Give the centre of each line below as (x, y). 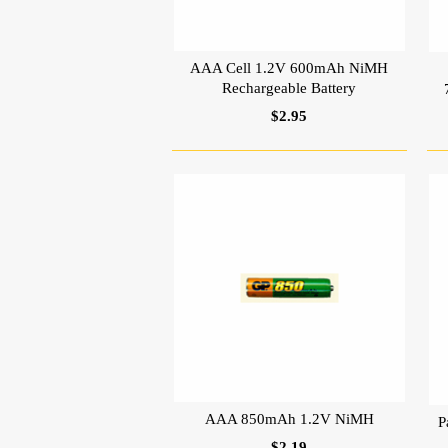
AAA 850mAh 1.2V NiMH (289, 419)
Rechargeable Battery (289, 87)
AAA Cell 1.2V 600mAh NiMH (289, 67)
